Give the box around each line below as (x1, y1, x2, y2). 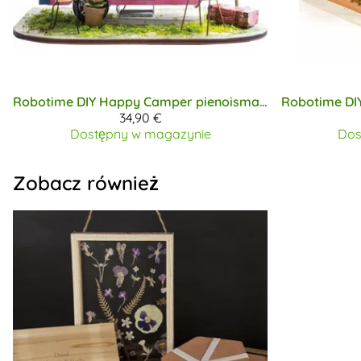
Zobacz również (13, 170, 159, 195)
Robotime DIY (13, 93, 96, 110)
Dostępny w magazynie (69, 125, 211, 142)
